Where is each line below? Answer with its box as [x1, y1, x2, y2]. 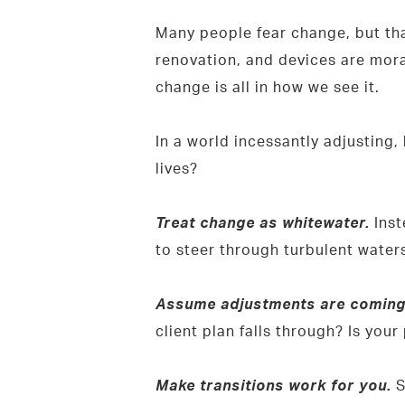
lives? [155, 158, 198, 177]
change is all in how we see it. [155, 77, 380, 96]
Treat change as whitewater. [155, 212, 370, 231]
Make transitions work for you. [155, 375, 391, 394]
